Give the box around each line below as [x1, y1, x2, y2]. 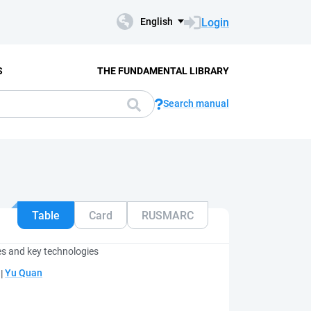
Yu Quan [5, 267, 42, 278]
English [140, 16, 173, 27]
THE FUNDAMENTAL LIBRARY [96, 65, 229, 76]
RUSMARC [142, 208, 194, 222]
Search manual [163, 98, 229, 109]
